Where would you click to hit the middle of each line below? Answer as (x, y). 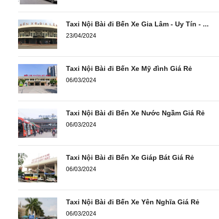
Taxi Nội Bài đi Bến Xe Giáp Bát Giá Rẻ (130, 157)
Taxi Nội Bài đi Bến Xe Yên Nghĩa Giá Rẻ (133, 202)
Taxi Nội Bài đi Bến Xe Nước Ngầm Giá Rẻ (135, 113)
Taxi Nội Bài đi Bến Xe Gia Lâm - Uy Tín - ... (137, 24)
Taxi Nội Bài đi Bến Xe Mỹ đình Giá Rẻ (129, 68)
